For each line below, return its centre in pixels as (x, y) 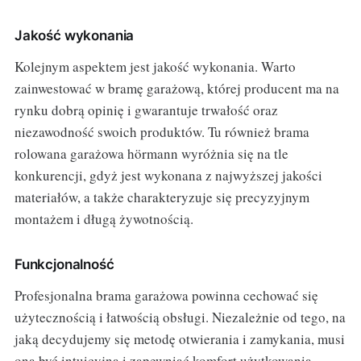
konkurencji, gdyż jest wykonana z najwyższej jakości (168, 176)
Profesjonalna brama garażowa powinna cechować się (166, 296)
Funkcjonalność (64, 265)
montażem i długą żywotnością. (104, 219)
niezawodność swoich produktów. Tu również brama (162, 132)
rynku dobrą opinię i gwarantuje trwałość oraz (146, 110)
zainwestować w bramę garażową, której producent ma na (176, 89)
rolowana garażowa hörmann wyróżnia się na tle (151, 154)
